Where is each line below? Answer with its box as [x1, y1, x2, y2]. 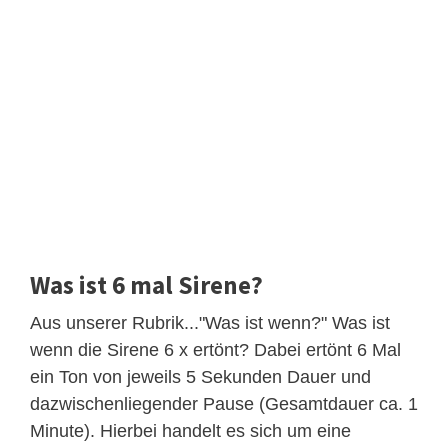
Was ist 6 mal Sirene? [30, 268, 263, 301]
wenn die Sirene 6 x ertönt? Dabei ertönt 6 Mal [30, 339, 401, 360]
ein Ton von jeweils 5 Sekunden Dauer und [30, 366, 371, 387]
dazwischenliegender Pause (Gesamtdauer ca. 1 [30, 393, 418, 414]
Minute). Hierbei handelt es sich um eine [30, 420, 351, 441]
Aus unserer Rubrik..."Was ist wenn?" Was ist [30, 312, 390, 333]
